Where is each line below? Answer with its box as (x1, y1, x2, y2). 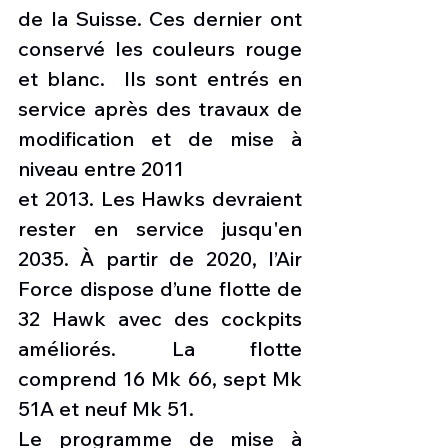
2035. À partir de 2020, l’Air (18, 246, 302, 272)
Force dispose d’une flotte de (18, 276, 302, 302)
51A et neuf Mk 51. (18, 396, 194, 422)
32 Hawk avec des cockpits (18, 306, 302, 332)
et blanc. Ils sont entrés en (18, 66, 302, 92)
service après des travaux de (18, 96, 302, 122)
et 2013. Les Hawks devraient (18, 186, 302, 212)
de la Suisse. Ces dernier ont (18, 6, 302, 32)
